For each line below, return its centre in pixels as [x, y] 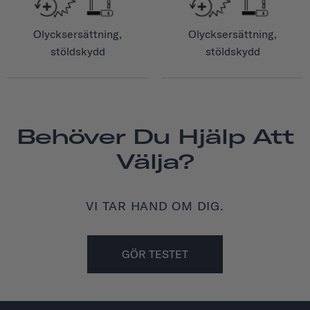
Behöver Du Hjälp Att [155, 136]
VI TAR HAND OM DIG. [155, 206]
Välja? [155, 161]
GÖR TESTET [155, 254]
